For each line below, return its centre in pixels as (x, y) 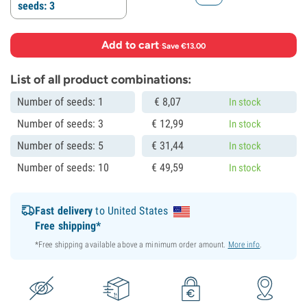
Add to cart (130, 45)
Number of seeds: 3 (60, 124)
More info (244, 245)
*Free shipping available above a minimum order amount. (132, 245)
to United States (131, 211)
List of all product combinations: (101, 79)
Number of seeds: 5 (60, 146)
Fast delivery (64, 211)
